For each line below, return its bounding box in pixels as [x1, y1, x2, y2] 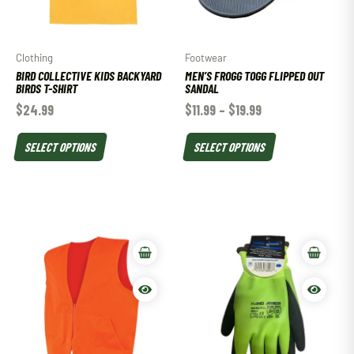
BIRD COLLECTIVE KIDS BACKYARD [16, 68, 161, 84]
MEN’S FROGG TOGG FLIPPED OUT [185, 68, 324, 84]
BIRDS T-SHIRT [16, 81, 77, 96]
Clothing [16, 51, 53, 64]
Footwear [185, 51, 227, 64]
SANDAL [185, 81, 219, 96]
